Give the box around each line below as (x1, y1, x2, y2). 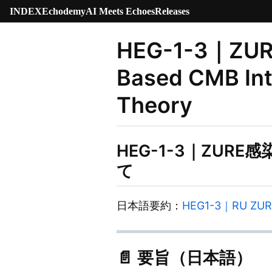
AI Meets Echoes (86, 5, 155, 16)
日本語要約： (117, 199, 182, 212)
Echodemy (42, 5, 86, 16)
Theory (117, 92, 192, 119)
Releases (155, 5, 189, 16)
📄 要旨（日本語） (117, 247, 252, 268)
